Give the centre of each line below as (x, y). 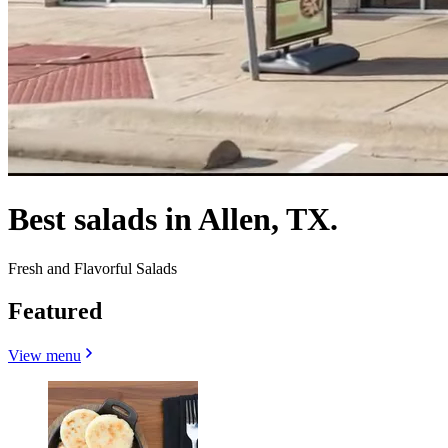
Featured (55, 310)
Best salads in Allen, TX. (173, 219)
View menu (44, 355)
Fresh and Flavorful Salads (92, 268)
